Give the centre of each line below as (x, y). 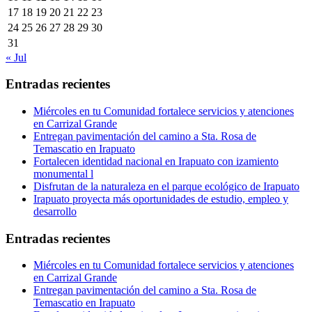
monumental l (63, 174)
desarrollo (55, 211)
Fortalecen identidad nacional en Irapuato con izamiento (156, 161)
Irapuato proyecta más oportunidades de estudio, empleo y (161, 199)
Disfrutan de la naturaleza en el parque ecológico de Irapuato (166, 186)
